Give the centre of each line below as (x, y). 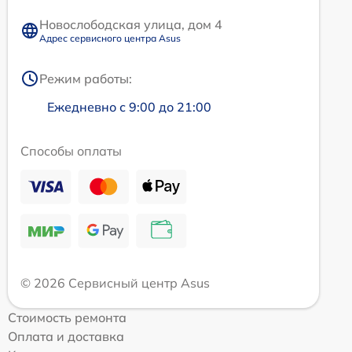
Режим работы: (86, 79)
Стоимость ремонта (67, 318)
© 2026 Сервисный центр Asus (115, 283)
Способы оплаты (71, 151)
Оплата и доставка (66, 337)
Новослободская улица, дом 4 (131, 25)
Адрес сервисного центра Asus (110, 38)
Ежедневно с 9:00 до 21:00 (129, 107)
